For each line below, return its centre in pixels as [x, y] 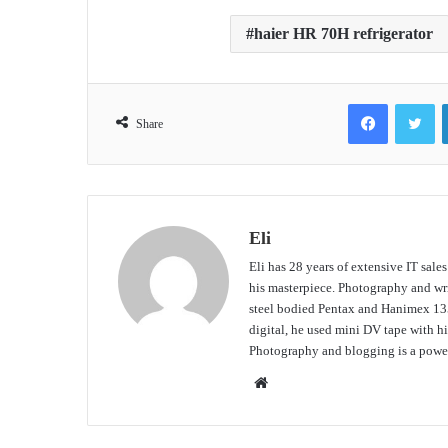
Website [291, 381]
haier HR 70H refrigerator [343, 33]
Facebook [413, 102]
